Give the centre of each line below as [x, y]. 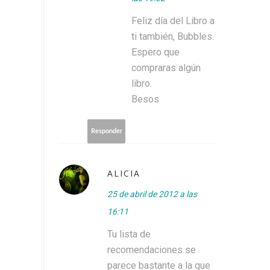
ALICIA [124, 173]
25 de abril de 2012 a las [152, 194]
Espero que [155, 52]
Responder [106, 131]
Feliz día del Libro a [173, 20]
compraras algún [166, 67]
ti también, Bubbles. [173, 36]
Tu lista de [129, 234]
